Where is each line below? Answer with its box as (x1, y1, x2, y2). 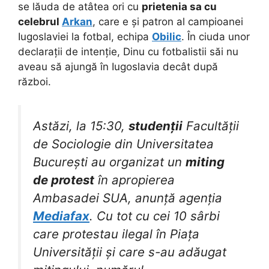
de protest (33, 172, 94, 187)
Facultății (183, 118, 239, 133)
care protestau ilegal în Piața (33, 226, 199, 241)
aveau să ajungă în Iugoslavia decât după (18, 61, 218, 73)
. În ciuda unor (181, 31, 250, 43)
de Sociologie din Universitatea (33, 136, 214, 151)
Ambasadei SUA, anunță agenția (33, 190, 222, 205)
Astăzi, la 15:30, (33, 118, 128, 133)
